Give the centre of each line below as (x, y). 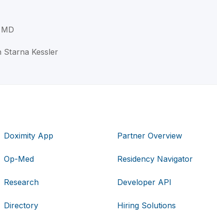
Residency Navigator (155, 159)
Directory (21, 205)
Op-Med (19, 159)
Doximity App (29, 135)
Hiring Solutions (146, 205)
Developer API (144, 182)
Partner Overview (149, 135)
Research (22, 182)
